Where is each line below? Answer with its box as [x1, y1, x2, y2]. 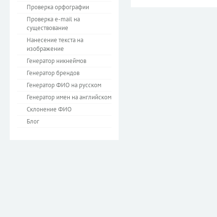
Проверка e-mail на [27, 15, 80, 23]
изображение [27, 45, 64, 53]
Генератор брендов [27, 69, 79, 77]
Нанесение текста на [27, 36, 83, 44]
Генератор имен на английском [27, 93, 111, 101]
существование [27, 24, 68, 32]
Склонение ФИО [27, 105, 72, 113]
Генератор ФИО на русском [27, 81, 101, 89]
